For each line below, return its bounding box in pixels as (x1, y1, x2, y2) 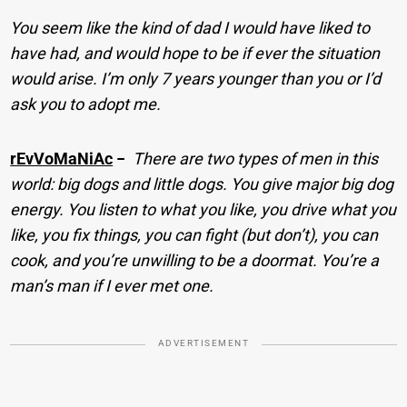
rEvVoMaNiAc (10, 149, 114, 169)
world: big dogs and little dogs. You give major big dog (10, 174, 394, 194)
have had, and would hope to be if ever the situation (10, 44, 381, 64)
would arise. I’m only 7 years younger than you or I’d (10, 69, 382, 89)
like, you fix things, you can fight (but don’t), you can (10, 225, 379, 245)
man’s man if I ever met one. (10, 276, 214, 296)
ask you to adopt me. (10, 94, 162, 114)
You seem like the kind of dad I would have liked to (10, 18, 371, 38)
